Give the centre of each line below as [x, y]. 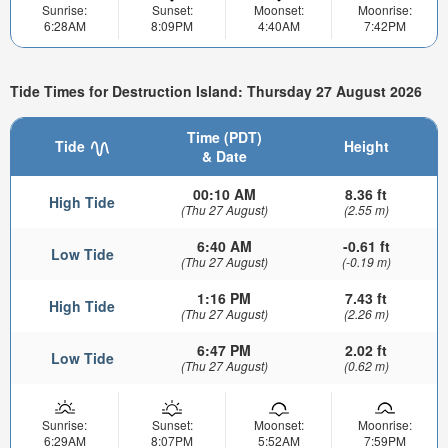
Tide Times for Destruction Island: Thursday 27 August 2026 [216, 90]
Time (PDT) [224, 137]
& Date [224, 156]
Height [366, 146]
